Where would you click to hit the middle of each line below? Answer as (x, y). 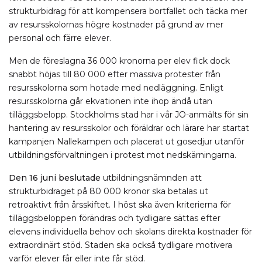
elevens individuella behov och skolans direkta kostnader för (130, 232)
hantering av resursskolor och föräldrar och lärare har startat (129, 128)
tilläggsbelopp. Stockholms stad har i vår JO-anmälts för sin (129, 115)
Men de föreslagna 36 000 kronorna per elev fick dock (119, 61)
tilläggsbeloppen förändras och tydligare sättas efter (115, 218)
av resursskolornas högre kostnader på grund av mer (116, 25)
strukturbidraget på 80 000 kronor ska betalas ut (108, 191)
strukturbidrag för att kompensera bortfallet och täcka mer (128, 11)
